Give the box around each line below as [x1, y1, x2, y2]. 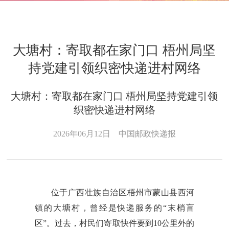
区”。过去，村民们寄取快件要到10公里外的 [34, 218, 195, 227]
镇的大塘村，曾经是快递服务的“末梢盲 [34, 203, 195, 212]
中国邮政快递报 [118, 129, 176, 139]
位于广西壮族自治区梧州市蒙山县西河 [51, 188, 195, 197]
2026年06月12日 [53, 129, 119, 139]
